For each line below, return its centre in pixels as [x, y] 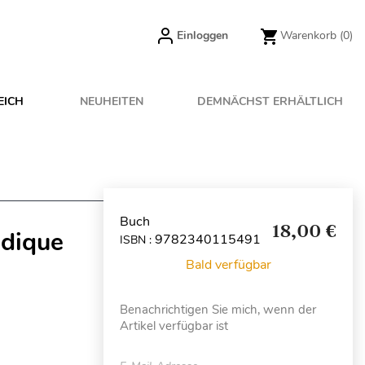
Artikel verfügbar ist [174, 326]
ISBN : [137, 240]
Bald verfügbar [228, 265]
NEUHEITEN [112, 101]
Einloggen [202, 35]
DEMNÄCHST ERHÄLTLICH [270, 101]
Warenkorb [308, 35]
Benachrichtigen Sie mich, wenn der [218, 310]
